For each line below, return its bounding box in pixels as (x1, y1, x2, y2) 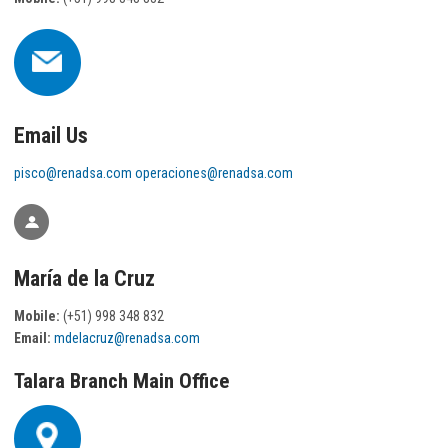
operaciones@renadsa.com (135, 164, 293, 181)
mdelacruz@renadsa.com (54, 330, 200, 347)
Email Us (14, 123, 88, 148)
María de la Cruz (14, 266, 155, 292)
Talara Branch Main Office (14, 368, 229, 393)
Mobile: (14, 308, 60, 325)
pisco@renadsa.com (14, 164, 135, 181)
